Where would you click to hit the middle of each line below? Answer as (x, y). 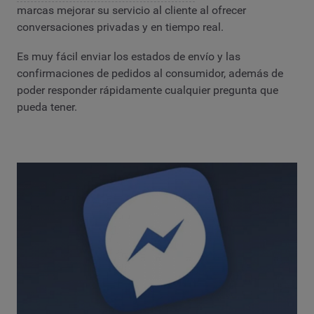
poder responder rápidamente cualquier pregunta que (148, 90)
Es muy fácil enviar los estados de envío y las (129, 56)
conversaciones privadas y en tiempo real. (120, 27)
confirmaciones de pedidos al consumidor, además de (150, 73)
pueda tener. (47, 107)
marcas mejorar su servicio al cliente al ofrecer (131, 11)
